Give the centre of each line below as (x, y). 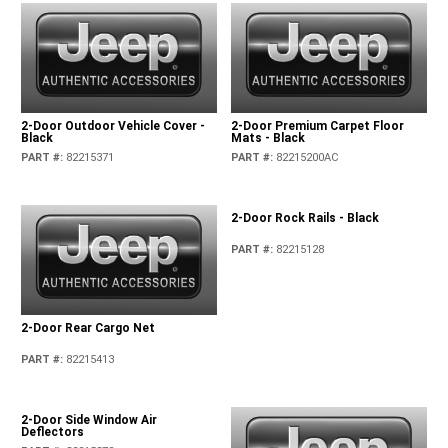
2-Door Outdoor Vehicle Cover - (113, 126)
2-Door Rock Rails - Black (304, 234)
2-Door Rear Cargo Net (88, 328)
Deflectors (53, 432)
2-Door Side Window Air (89, 420)
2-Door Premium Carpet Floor (317, 126)
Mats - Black (267, 138)
